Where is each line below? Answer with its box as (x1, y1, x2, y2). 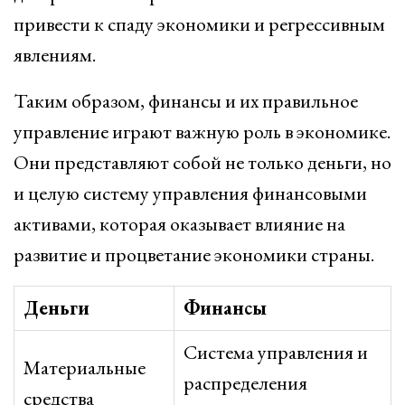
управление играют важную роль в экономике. (14, 118, 391, 145)
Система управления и (184, 339, 368, 365)
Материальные (24, 354, 146, 381)
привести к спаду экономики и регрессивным (14, 11, 385, 37)
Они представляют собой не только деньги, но (14, 149, 391, 175)
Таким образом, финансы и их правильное (14, 88, 358, 114)
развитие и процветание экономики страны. (14, 241, 374, 268)
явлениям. (14, 42, 96, 68)
